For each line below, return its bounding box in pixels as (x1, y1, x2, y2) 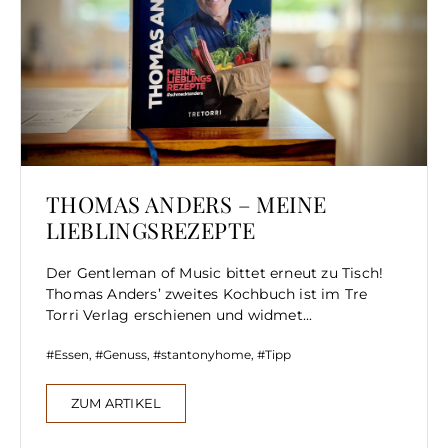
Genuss (103, 347, 147, 362)
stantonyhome (161, 347, 251, 362)
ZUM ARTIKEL (71, 395, 162, 411)
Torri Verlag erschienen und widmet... (46, 306, 313, 324)
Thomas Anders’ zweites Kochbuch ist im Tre (46, 285, 368, 303)
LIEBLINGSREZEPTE (46, 215, 256, 245)
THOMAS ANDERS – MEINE (46, 189, 327, 219)
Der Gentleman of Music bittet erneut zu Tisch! (46, 264, 384, 282)
